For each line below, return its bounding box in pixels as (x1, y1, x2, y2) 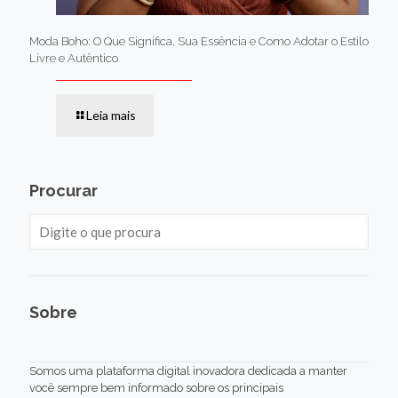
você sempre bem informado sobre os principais (29, 381, 283, 395)
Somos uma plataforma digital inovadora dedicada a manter (29, 364, 347, 378)
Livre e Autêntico (29, 52, 118, 66)
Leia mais (86, 107, 136, 123)
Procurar (29, 181, 98, 201)
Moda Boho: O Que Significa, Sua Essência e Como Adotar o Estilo (29, 35, 369, 49)
